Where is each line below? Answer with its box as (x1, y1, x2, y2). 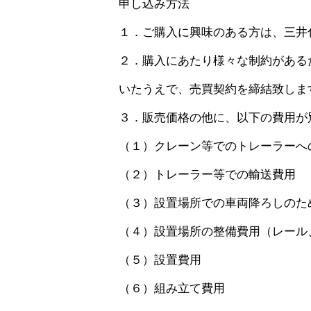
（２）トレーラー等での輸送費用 (118, 167, 296, 182)
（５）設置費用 (118, 253, 201, 267)
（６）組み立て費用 (118, 281, 225, 296)
